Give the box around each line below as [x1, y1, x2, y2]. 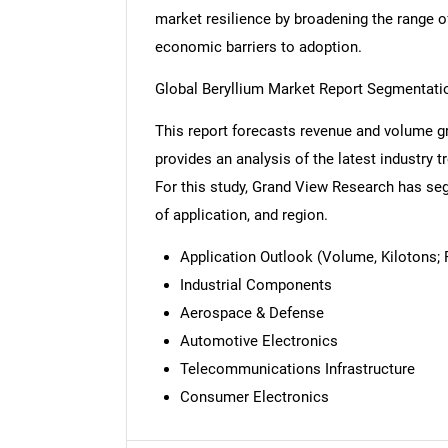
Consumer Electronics [179, 387, 329, 406]
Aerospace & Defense [179, 303, 324, 322]
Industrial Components [179, 275, 332, 294]
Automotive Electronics [179, 331, 338, 350]
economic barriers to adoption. [154, 38, 362, 57]
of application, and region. [154, 206, 328, 225]
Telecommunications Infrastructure [179, 359, 415, 378]
